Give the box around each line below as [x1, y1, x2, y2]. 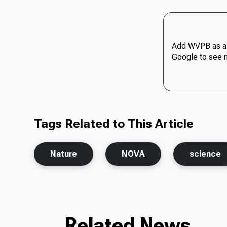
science [190, 148, 221, 159]
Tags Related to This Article [34, 116, 194, 131]
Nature [50, 148, 78, 159]
